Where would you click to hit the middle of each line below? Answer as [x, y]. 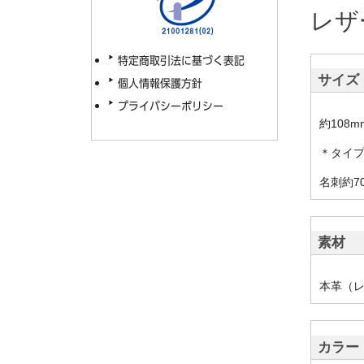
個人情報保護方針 [160, 83]
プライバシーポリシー [171, 106]
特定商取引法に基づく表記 [181, 61]
